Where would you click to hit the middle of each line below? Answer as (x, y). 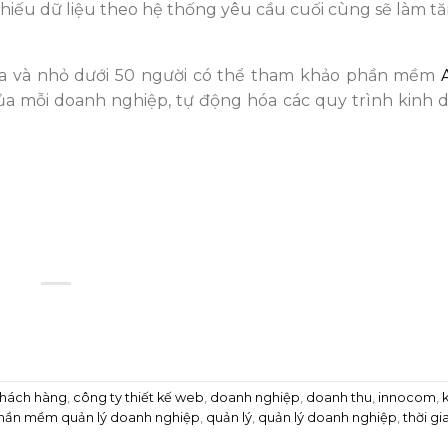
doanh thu (339, 397)
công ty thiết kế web (138, 397)
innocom (407, 397)
